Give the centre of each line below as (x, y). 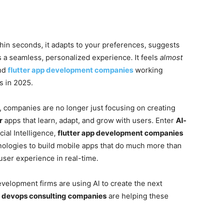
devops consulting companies (54, 196)
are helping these (138, 196)
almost (171, 57)
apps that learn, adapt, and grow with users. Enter (89, 120)
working (148, 70)
